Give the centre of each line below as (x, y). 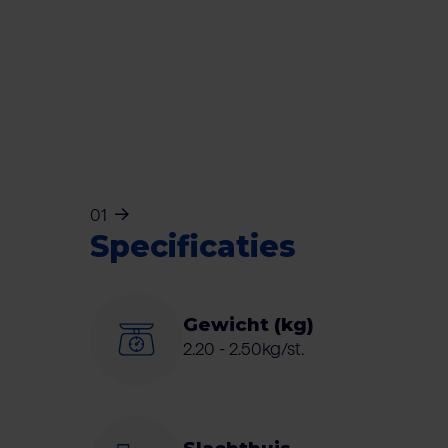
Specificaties (192, 246)
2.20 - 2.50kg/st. (244, 348)
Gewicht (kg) (249, 324)
